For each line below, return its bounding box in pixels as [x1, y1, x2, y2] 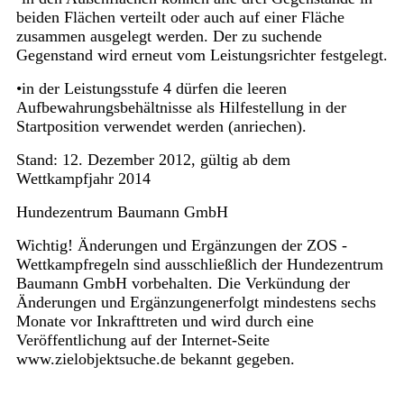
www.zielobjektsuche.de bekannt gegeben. [15, 350, 295, 369]
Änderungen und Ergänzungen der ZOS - [72, 236, 347, 255]
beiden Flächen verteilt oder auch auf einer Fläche [15, 8, 344, 27]
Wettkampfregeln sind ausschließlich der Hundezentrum [15, 255, 383, 274]
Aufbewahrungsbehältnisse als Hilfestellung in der [15, 98, 346, 117]
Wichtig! [15, 236, 73, 255]
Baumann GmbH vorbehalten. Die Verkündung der [15, 274, 350, 293]
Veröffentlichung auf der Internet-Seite [15, 331, 270, 350]
